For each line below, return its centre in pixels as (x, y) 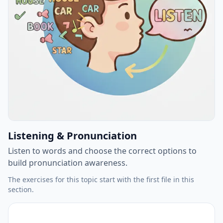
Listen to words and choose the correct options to (102, 151)
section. (21, 189)
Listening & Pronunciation (72, 136)
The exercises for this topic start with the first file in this (101, 179)
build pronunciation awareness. (68, 163)
